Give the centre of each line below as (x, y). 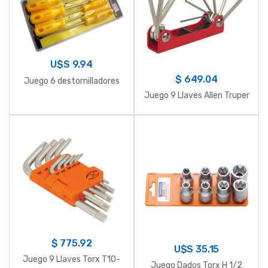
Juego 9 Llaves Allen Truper (197, 96)
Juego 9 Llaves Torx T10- (71, 260)
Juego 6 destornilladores (71, 81)
